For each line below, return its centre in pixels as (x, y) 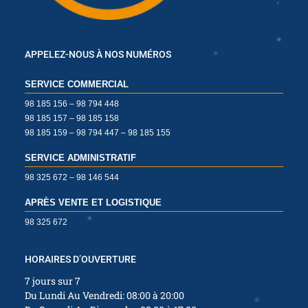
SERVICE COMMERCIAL (77, 84)
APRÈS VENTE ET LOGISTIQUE (93, 202)
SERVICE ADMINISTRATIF (80, 157)
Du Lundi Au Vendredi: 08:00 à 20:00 (104, 295)
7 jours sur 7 (53, 280)
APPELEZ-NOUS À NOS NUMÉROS (98, 54)
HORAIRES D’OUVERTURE (80, 259)
